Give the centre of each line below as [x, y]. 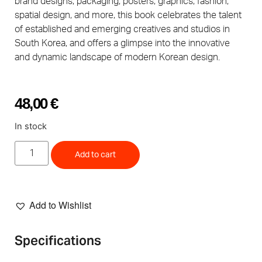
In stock [31, 126]
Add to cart [96, 155]
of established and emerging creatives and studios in [123, 29]
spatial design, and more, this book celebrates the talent [128, 15]
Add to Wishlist [61, 205]
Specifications [58, 241]
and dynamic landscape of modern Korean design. [118, 57]
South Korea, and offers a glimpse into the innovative [123, 43]
